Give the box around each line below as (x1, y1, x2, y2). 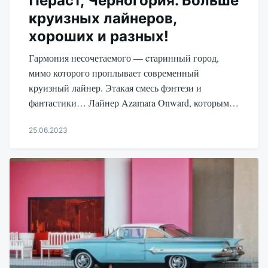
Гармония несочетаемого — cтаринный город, (29, 51, 219, 64)
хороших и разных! (29, 27, 169, 45)
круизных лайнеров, (29, 9, 176, 27)
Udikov (29, 160, 53, 169)
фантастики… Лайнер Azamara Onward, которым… (29, 96, 239, 109)
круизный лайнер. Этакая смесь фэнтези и (29, 81, 202, 94)
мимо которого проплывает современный (29, 66, 199, 79)
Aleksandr (29, 148, 62, 157)
